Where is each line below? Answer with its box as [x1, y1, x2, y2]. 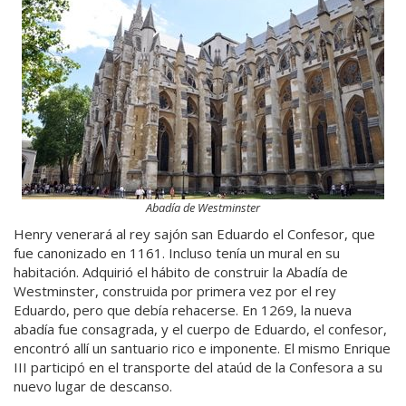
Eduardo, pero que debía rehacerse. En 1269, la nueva [14, 301, 352, 319]
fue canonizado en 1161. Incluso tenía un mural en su [14, 244, 340, 262]
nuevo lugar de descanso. [14, 377, 172, 395]
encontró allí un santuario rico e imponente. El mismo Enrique [14, 339, 391, 357]
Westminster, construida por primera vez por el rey [14, 282, 336, 300]
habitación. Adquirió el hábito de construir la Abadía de [14, 263, 348, 281]
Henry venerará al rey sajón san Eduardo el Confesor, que [14, 225, 375, 243]
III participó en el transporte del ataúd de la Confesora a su [14, 358, 382, 376]
